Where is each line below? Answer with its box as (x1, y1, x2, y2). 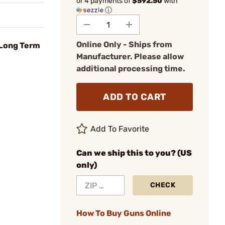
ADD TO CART (103, 91, 166, 102)
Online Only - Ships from (76, 40, 172, 49)
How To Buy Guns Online (76, 208, 171, 218)
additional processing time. (76, 64, 185, 73)
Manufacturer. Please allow (76, 52, 184, 61)
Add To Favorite (90, 124, 150, 134)
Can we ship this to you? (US (76, 148, 192, 158)
